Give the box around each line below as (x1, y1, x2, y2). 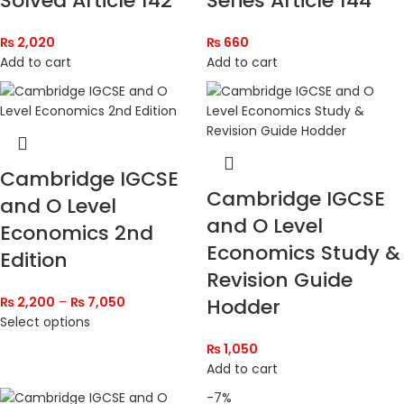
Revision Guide (207, 266, 353, 295)
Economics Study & (207, 239, 400, 268)
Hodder (207, 293, 280, 322)
